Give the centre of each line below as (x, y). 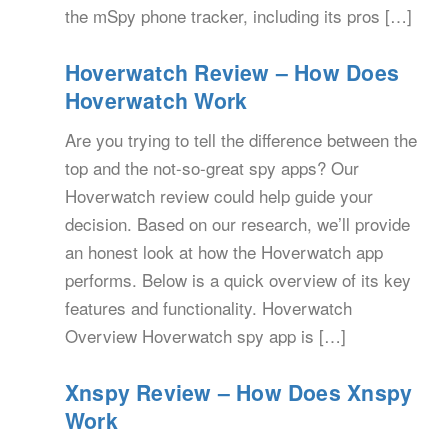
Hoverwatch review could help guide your (219, 196)
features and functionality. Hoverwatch (208, 308)
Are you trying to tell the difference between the (241, 140)
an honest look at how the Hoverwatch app (224, 252)
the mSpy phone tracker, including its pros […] (238, 16)
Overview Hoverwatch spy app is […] (205, 336)
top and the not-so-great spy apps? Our (212, 168)
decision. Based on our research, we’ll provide (237, 224)
